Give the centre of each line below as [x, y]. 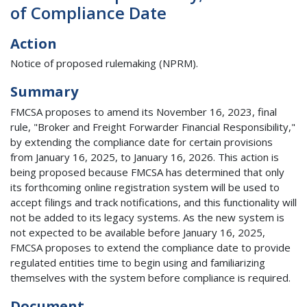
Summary [44, 92]
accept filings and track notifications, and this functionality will [153, 202]
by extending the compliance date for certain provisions [142, 142]
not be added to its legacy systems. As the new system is [147, 217]
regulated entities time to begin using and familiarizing [138, 262]
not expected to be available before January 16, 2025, [138, 232]
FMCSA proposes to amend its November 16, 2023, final [144, 111]
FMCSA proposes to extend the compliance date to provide [150, 247]
